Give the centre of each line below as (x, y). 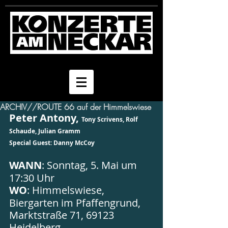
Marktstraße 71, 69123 (63, 215)
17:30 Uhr (32, 178)
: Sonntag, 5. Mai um (91, 165)
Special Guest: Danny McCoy (52, 143)
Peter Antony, (45, 118)
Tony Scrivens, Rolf (110, 119)
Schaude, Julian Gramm (45, 131)
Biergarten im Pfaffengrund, (76, 203)
